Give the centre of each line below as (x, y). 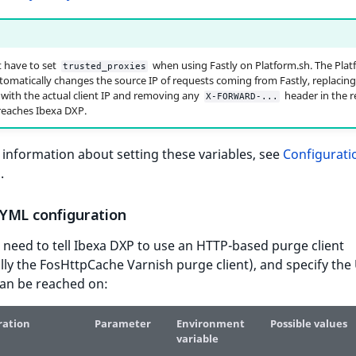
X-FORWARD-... (242, 96)
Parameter (123, 323)
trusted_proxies (104, 66)
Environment (211, 323)
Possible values (309, 323)
